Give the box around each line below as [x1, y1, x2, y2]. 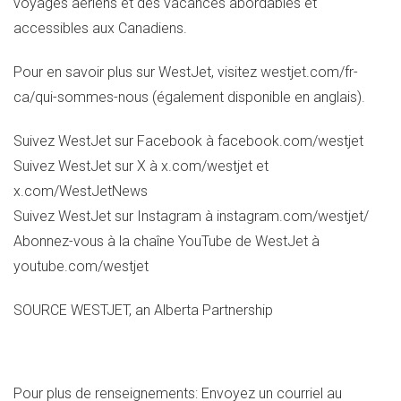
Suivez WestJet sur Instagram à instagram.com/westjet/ [13, 208, 369, 226]
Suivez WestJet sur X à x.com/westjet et [13, 158, 269, 175]
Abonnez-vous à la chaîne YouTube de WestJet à [13, 233, 320, 251]
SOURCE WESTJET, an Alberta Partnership [13, 301, 273, 319]
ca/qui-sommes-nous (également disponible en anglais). [13, 89, 365, 107]
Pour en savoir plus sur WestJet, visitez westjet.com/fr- [13, 64, 358, 81]
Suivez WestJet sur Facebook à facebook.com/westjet [13, 132, 363, 150]
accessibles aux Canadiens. [13, 20, 191, 38]
